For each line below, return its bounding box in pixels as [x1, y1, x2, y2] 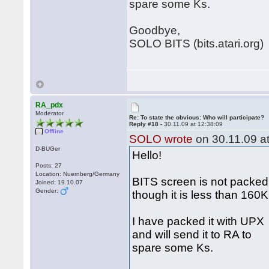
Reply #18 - [129, 121, 165, 127]
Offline [44, 128, 64, 134]
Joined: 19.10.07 [35, 179, 83, 186]
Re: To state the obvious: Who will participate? [129, 114, 265, 121]
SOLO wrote [129, 133, 193, 145]
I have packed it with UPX [132, 215, 265, 228]
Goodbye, [129, 24, 181, 37]
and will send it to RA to [132, 228, 252, 241]
